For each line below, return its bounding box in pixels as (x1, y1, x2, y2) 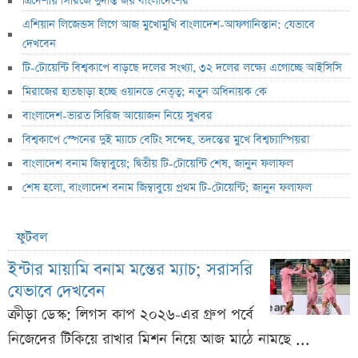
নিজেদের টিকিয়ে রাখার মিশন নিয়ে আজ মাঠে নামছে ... (8, 329, 310, 350)
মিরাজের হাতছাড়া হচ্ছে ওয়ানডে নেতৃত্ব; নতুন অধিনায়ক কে (22, 84, 267, 101)
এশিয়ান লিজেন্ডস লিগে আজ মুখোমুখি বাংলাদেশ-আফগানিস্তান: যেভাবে (22, 17, 315, 34)
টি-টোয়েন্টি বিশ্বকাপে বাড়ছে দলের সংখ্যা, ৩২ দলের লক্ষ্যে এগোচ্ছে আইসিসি (22, 60, 342, 77)
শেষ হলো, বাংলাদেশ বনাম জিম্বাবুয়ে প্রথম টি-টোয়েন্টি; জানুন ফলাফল (22, 180, 312, 197)
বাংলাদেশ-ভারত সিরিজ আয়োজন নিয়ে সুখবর (22, 108, 213, 125)
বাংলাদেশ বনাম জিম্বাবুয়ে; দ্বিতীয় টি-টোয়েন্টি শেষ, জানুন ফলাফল (22, 156, 293, 173)
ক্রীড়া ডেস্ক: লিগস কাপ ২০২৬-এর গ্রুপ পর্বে (8, 304, 253, 325)
